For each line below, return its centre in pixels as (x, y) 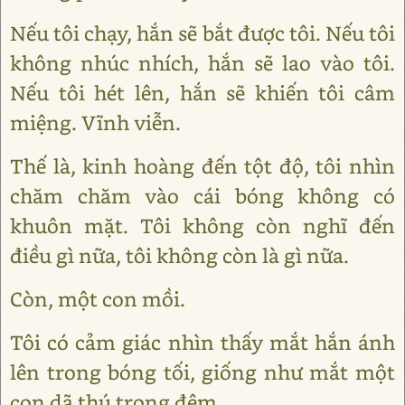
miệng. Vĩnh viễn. (95, 122)
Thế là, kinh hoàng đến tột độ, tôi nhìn (202, 165)
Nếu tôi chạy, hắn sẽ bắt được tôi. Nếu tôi (202, 33)
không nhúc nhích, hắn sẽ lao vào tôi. (202, 62)
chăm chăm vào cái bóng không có (202, 195)
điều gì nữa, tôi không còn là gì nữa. (179, 255)
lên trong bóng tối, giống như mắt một (202, 372)
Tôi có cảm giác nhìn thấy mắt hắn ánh (202, 342)
